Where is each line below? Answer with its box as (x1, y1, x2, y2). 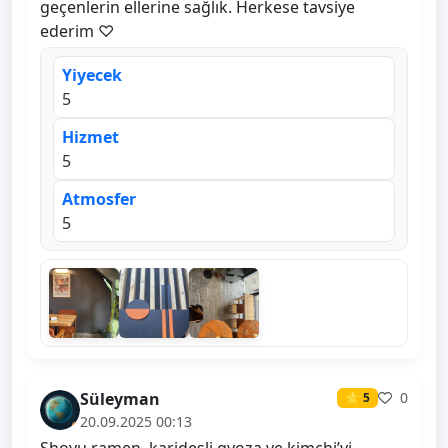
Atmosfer (62, 188, 136, 211)
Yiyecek (62, 64, 122, 87)
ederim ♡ (40, 20, 114, 43)
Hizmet (62, 126, 119, 149)
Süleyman (80, 388, 160, 411)
